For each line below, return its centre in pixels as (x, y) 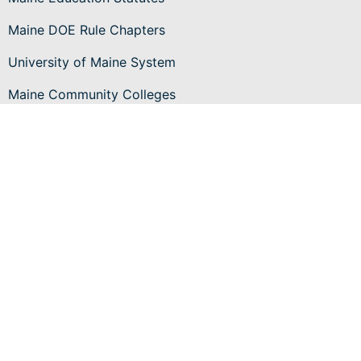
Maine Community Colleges (92, 94)
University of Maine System (92, 62)
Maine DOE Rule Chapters (87, 29)
